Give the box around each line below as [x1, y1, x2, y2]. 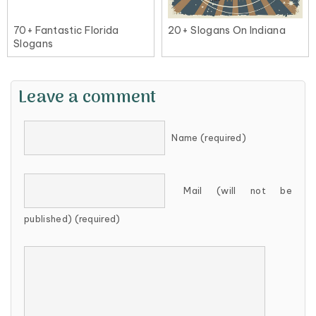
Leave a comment [18, 84, 157, 112]
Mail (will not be [183, 185, 292, 197]
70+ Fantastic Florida [13, 24, 119, 37]
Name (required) [171, 132, 247, 144]
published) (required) [24, 213, 121, 225]
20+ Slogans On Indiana [168, 24, 286, 37]
